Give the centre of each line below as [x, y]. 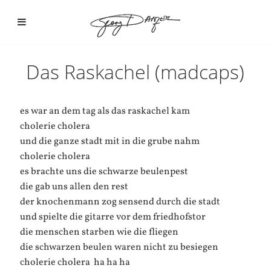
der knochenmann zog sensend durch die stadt [120, 202]
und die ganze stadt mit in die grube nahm [109, 142]
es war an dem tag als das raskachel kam [105, 111]
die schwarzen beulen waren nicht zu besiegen [119, 247]
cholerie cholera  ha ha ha [75, 263]
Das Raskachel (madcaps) [135, 72]
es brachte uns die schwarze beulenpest [104, 172]
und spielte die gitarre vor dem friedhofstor [113, 217]
